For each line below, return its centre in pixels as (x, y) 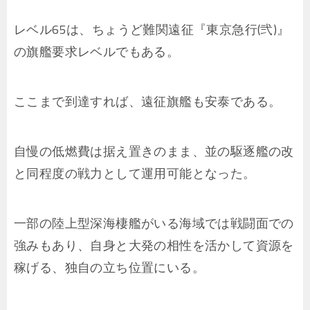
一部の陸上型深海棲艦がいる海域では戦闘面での (154, 224)
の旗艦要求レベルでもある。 (97, 52)
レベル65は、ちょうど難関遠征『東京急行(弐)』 (152, 30)
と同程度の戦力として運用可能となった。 (135, 174)
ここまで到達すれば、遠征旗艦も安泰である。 (148, 102)
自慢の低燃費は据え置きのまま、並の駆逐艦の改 (154, 152)
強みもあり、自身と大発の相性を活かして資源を (154, 246)
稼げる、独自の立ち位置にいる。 (109, 268)
